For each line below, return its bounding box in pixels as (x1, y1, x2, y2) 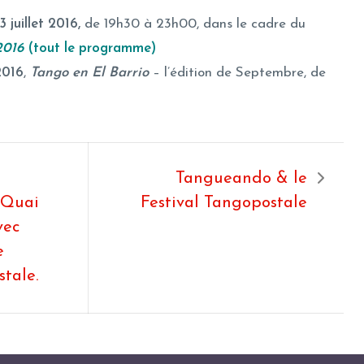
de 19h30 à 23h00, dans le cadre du (84, 16, 305, 31)
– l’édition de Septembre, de (148, 65, 326, 80)
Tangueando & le (175, 171, 307, 188)
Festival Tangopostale (141, 195, 307, 212)
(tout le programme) (23, 41, 156, 55)
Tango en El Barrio (29, 65, 149, 80)
